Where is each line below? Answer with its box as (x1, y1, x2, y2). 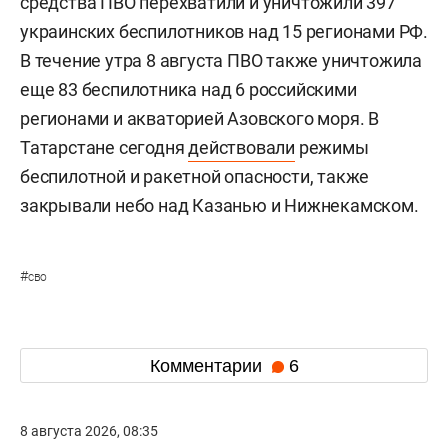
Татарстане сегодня (20, 137, 189, 159)
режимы (295, 137, 369, 159)
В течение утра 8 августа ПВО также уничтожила (20, 50, 422, 72)
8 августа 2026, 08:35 (20, 423, 158, 440)
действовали (188, 137, 296, 159)
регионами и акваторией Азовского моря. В (20, 108, 379, 130)
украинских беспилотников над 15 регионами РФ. (20, 21, 428, 43)
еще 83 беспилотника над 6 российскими (20, 79, 357, 101)
